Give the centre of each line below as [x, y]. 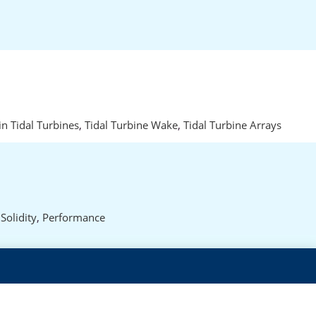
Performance [74, 217]
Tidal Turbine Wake [131, 125]
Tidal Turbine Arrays [232, 125]
